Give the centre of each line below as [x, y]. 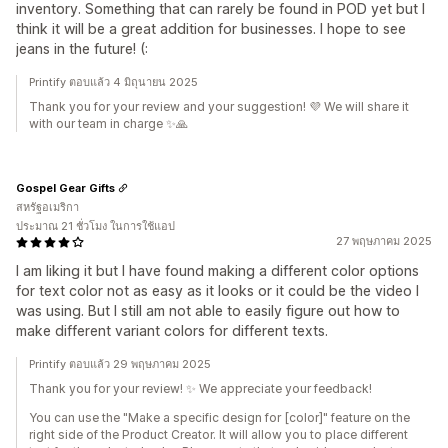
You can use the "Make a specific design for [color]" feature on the [219, 417]
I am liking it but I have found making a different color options [217, 270]
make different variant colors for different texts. [172, 330]
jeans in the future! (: [82, 48]
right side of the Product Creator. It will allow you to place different [218, 434]
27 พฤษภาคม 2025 [384, 241]
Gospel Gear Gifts [65, 187]
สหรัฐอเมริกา [47, 207]
